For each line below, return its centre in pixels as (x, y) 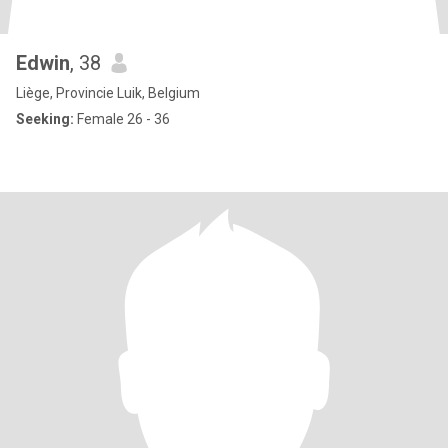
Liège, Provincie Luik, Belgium (108, 93)
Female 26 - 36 (122, 119)
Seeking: (45, 119)
